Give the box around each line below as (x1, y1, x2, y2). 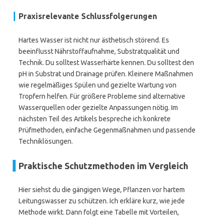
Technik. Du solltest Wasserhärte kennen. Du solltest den (19, 59, 194, 66)
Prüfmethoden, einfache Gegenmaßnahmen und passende (19, 126, 196, 134)
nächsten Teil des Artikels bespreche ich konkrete (19, 115, 171, 123)
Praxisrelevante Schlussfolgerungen (19, 12, 157, 21)
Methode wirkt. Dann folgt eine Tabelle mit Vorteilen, (19, 208, 179, 216)
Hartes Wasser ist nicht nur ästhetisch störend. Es (19, 36, 169, 44)
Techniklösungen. (19, 137, 73, 145)
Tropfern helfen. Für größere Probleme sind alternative (19, 92, 185, 100)
